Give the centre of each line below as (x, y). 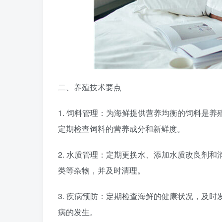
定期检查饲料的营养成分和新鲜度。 (121, 129)
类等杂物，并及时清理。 (102, 170)
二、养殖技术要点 (90, 87)
